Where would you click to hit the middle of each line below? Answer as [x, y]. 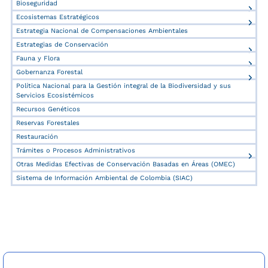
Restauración [37, 137]
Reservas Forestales [48, 123]
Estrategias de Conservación [62, 45]
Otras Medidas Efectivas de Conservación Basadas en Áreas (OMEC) [126, 165]
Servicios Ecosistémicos [55, 96]
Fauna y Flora [38, 59]
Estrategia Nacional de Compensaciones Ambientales [102, 31]
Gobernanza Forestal [49, 72]
